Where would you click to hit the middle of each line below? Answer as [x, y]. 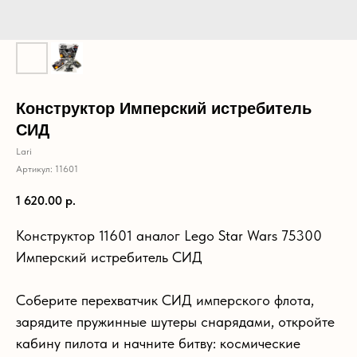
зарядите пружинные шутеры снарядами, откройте [175, 321]
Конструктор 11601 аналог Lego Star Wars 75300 [169, 235]
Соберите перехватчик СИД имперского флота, [165, 300]
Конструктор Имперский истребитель [164, 108]
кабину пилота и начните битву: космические [158, 343]
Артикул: [35, 169]
